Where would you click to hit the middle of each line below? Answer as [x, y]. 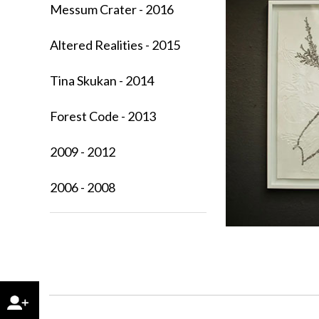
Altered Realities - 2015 [115, 45]
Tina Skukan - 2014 [102, 80]
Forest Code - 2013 [103, 116]
